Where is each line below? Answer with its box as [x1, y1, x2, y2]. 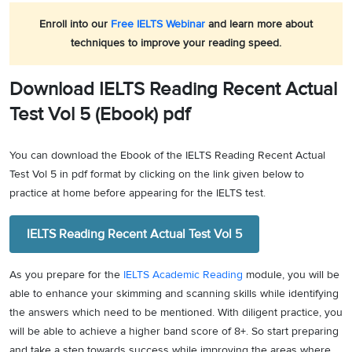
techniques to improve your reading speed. [71, 36, 281, 50]
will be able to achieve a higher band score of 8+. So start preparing [9, 324, 339, 339]
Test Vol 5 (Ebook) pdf [9, 103, 190, 126]
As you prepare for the [9, 268, 123, 282]
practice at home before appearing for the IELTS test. [9, 186, 266, 200]
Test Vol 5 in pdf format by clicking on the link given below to [9, 167, 304, 181]
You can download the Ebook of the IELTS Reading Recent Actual [9, 148, 325, 163]
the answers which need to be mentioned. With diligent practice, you [9, 306, 343, 320]
